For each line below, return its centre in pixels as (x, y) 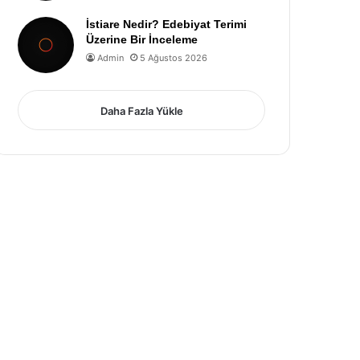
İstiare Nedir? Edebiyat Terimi (167, 24)
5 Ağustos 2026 (174, 58)
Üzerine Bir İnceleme (142, 39)
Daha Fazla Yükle (141, 111)
